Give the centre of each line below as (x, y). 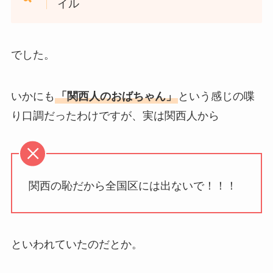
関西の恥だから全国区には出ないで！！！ (133, 186)
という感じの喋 (216, 97)
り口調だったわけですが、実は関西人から (115, 116)
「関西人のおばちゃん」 (116, 97)
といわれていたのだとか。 (76, 245)
